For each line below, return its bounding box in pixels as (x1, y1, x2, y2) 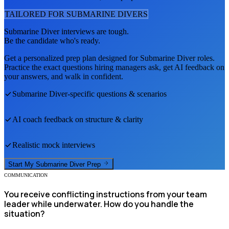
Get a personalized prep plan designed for (4, 54, 140, 63)
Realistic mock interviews (12, 141, 95, 150)
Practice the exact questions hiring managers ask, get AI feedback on (4, 63, 224, 72)
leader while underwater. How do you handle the (4, 198, 194, 210)
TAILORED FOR (5, 10, 66, 19)
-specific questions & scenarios (67, 89, 167, 99)
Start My (8, 160, 36, 168)
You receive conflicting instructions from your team (4, 188, 207, 200)
